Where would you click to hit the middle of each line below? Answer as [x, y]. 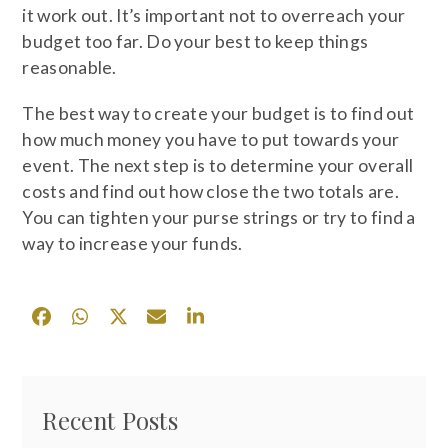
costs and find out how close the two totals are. [210, 192]
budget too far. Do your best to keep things [195, 42]
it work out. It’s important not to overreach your [214, 16]
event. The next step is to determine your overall [218, 166]
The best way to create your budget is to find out [218, 114]
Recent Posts [110, 419]
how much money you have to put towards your [211, 140]
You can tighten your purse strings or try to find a [219, 218]
